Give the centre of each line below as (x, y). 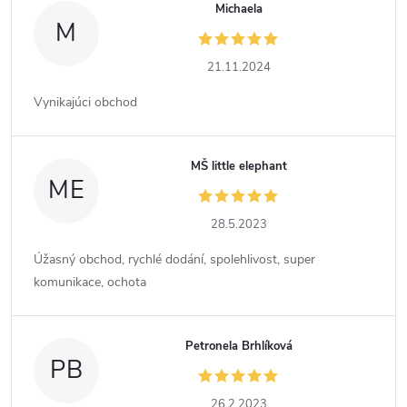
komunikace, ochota (90, 283)
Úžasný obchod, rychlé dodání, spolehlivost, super (174, 260)
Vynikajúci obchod (85, 103)
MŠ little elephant (239, 167)
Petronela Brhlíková (239, 347)
